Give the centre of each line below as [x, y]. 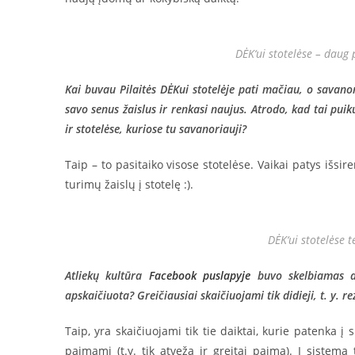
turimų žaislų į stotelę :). [129, 184]
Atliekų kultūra [107, 275]
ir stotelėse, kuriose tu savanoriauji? [156, 129]
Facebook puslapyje [200, 275]
